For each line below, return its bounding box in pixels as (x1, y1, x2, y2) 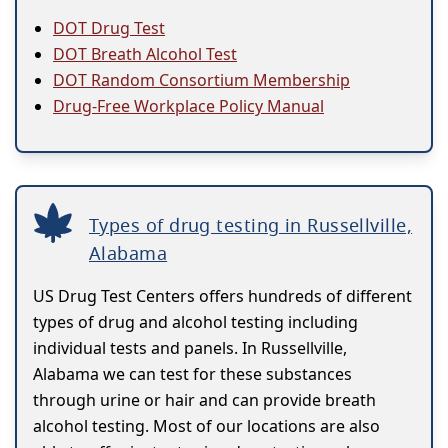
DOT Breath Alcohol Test (53, 43, 237, 66)
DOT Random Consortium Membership (53, 69, 350, 92)
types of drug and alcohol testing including (33, 311, 358, 334)
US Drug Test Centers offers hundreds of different (33, 285, 412, 308)
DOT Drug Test (53, 17, 165, 40)
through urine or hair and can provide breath (33, 389, 376, 412)
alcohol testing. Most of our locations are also (33, 415, 380, 438)
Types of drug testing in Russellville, (89, 213, 413, 238)
